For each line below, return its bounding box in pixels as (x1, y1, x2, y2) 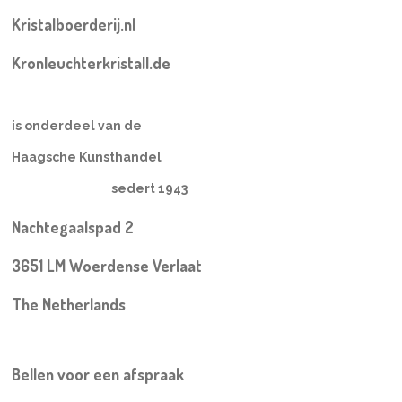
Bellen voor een (11, 363, 123, 384)
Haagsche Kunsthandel (11, 149, 162, 164)
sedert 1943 (11, 180, 188, 196)
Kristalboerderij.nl (11, 13, 135, 34)
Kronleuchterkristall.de (11, 52, 170, 73)
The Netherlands (11, 293, 126, 314)
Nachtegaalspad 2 (11, 216, 134, 237)
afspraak (122, 363, 184, 384)
